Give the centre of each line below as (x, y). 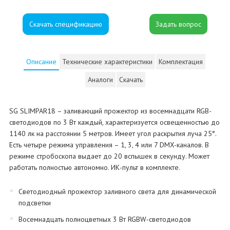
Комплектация (181, 62)
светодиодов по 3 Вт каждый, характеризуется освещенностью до (114, 122)
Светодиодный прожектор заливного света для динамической (117, 192)
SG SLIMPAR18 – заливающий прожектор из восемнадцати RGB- (110, 111)
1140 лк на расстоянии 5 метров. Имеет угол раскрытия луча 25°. (112, 134)
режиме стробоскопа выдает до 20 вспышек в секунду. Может (109, 156)
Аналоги (100, 80)
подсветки (34, 203)
